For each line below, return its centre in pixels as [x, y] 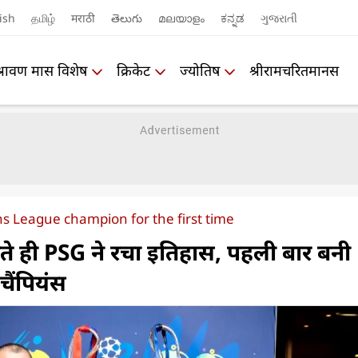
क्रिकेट [133, 70]
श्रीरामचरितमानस [294, 70]
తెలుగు [126, 18]
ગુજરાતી [278, 18]
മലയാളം [181, 18]
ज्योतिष [200, 70]
